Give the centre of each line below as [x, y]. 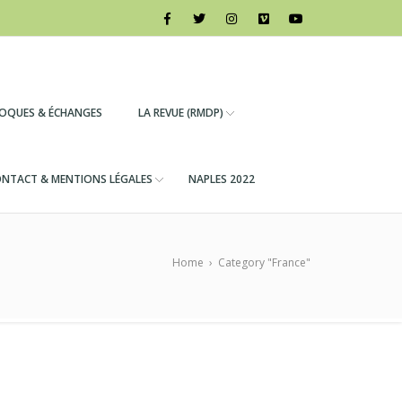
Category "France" [264, 262]
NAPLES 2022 [222, 179]
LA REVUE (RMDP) [181, 113]
